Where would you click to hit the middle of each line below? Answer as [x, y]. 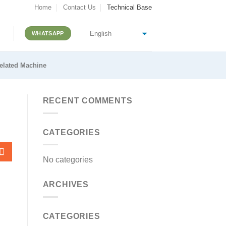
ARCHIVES [66, 185]
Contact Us [79, 7]
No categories [68, 160]
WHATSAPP [48, 33]
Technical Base [129, 7]
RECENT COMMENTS [88, 101]
